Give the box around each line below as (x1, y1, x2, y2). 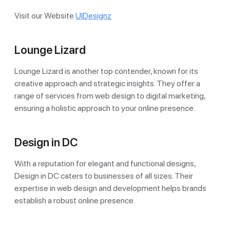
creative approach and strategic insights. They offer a (14, 78, 200, 88)
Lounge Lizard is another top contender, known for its (14, 66, 198, 76)
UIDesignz (75, 10, 111, 21)
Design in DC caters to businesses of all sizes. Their (14, 170, 193, 181)
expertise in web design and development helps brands (14, 183, 206, 193)
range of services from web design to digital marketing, (14, 90, 205, 101)
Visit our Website (14, 10, 75, 21)
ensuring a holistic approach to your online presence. (14, 103, 195, 113)
